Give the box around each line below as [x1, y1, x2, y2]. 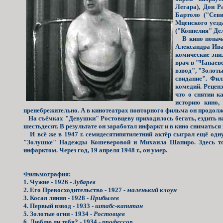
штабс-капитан [95, 202, 143, 210]
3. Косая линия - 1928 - [23, 194, 91, 202]
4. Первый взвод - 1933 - [23, 202, 96, 210]
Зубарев [73, 178, 96, 186]
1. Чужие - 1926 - [23, 178, 74, 186]
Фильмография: [23, 170, 71, 178]
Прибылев [90, 194, 119, 202]
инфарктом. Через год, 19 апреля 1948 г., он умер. [23, 146, 168, 154]
